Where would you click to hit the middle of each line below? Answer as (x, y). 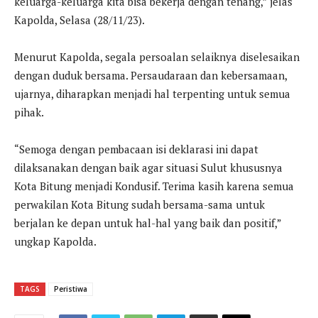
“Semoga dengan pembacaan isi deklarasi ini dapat (136, 149)
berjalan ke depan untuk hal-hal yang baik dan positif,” (148, 223)
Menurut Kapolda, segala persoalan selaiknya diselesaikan (157, 56)
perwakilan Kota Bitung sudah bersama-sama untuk (139, 204)
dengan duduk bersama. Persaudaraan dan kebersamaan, (150, 75)
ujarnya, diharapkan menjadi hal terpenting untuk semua (152, 93)
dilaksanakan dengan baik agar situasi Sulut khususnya (148, 167)
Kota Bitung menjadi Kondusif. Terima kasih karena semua (154, 186)
